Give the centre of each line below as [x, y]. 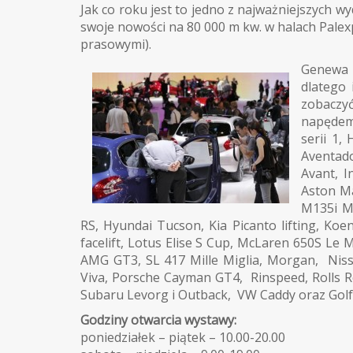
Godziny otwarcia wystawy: [158, 320]
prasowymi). [116, 44]
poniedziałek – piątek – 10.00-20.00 [183, 337]
